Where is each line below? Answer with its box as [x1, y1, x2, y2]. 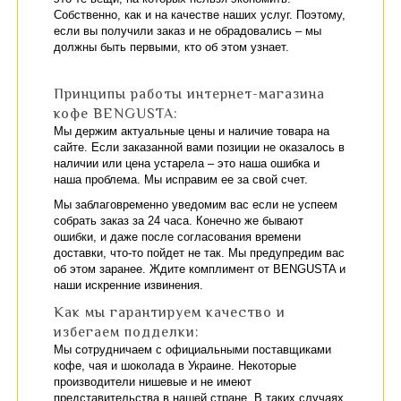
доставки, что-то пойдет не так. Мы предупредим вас [54, 246, 345, 260]
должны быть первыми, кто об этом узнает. [54, 40, 289, 54]
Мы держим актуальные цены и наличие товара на [54, 124, 329, 138]
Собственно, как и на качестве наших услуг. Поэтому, [54, 8, 346, 21]
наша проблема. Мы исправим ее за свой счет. [54, 173, 308, 186]
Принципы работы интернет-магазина [54, 86, 325, 102]
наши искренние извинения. [54, 278, 203, 292]
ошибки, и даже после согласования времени [54, 230, 301, 243]
